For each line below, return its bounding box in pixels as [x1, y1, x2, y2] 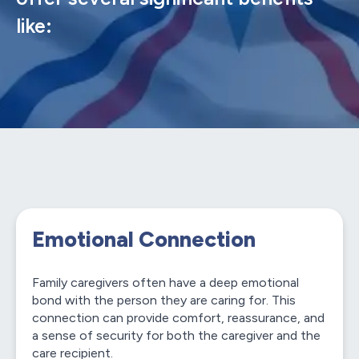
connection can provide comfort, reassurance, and [32, 310, 325, 325]
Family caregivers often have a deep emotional [32, 275, 299, 290]
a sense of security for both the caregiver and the [32, 328, 321, 343]
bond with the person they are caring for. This [32, 292, 296, 308]
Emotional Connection [32, 226, 256, 252]
